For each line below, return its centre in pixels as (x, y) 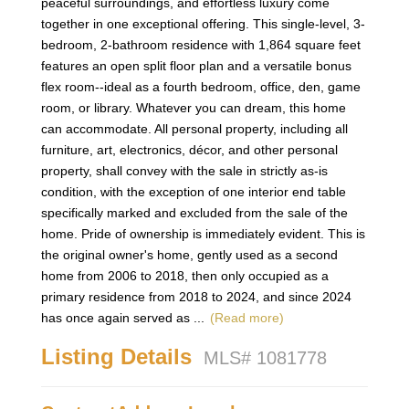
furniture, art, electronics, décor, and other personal (189, 149)
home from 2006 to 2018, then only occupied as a (184, 275)
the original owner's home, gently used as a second (189, 254)
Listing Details (119, 356)
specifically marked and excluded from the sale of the (194, 212)
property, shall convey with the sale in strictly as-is (184, 170)
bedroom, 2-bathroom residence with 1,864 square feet (200, 44)
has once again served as (117, 317)
